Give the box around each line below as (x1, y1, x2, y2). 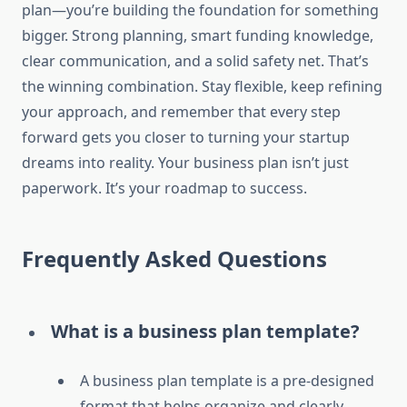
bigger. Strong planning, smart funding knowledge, (22, 25, 373, 46)
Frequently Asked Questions (22, 243, 327, 274)
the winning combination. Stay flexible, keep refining (22, 76, 382, 97)
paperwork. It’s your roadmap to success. (22, 178, 307, 199)
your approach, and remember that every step (22, 102, 341, 123)
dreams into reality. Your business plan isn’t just (22, 153, 349, 174)
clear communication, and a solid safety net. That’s (22, 51, 369, 72)
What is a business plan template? (51, 319, 360, 344)
